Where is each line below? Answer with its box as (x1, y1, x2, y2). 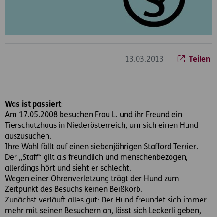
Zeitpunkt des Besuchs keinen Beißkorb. (5, 186, 144, 194)
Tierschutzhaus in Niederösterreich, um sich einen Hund (5, 122, 198, 130)
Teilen (189, 55, 210, 63)
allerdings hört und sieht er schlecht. (5, 164, 131, 172)
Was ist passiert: (5, 100, 63, 108)
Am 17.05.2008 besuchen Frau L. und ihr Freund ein (5, 111, 182, 119)
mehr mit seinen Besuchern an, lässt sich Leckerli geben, (5, 207, 201, 215)
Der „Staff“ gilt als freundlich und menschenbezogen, (5, 154, 188, 162)
